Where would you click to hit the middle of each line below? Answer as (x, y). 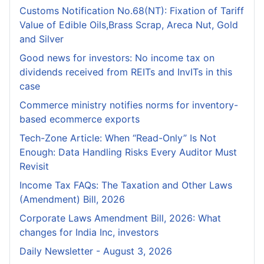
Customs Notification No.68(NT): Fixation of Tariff (132, 11)
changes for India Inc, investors (89, 232)
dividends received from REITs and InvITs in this (126, 72)
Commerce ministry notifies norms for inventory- (129, 105)
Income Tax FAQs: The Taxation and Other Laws (126, 185)
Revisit (34, 166)
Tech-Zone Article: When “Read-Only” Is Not (118, 138)
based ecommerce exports (80, 119)
